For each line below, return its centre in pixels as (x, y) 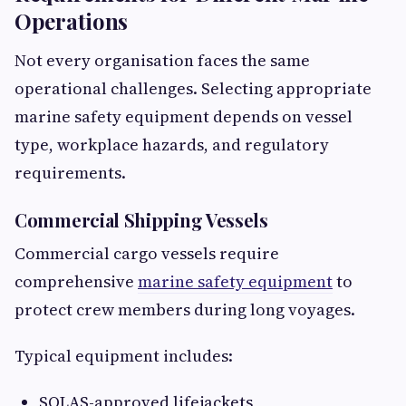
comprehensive (76, 282)
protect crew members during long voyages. (185, 310)
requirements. (70, 173)
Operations (71, 21)
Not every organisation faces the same (162, 61)
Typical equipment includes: (124, 356)
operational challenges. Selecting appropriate (193, 89)
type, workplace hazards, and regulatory (172, 145)
